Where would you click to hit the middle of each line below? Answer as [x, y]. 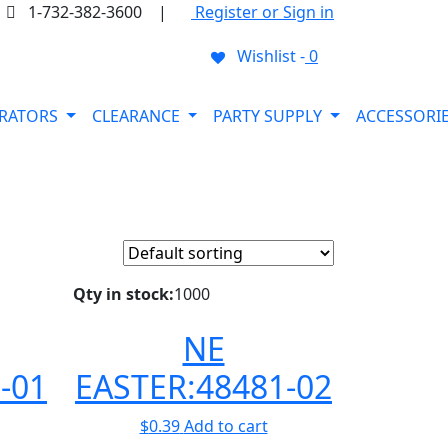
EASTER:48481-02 [203, 386]
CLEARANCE [137, 116]
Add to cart [225, 426]
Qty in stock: [123, 294]
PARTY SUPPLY [270, 116]
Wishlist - [270, 56]
